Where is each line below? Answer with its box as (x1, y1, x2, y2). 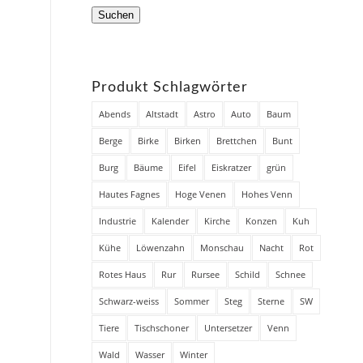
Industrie (99, 215, 137, 227)
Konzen (246, 215, 278, 227)
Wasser (135, 348, 165, 361)
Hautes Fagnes (99, 188, 160, 200)
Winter (180, 348, 208, 361)
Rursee (191, 268, 220, 280)
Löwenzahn (136, 241, 186, 254)
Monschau (200, 241, 245, 254)
